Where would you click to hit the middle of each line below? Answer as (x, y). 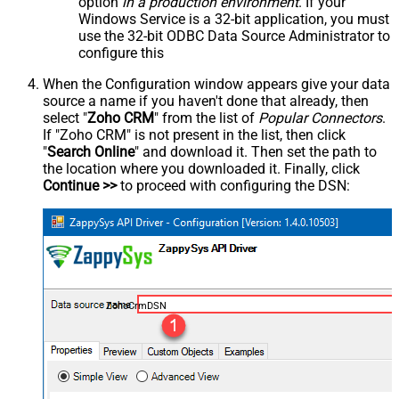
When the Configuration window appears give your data (216, 85)
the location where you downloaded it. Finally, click (201, 169)
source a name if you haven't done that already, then (206, 102)
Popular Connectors (320, 118)
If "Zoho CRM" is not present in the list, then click (194, 135)
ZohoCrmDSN (136, 305)
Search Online (91, 152)
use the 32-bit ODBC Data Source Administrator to (234, 37)
